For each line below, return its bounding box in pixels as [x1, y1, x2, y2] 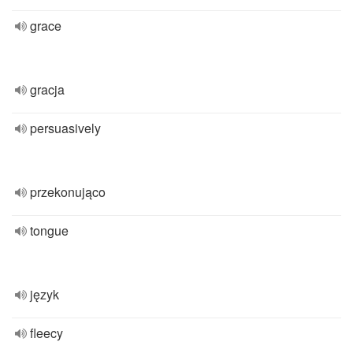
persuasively [30, 119, 101, 137]
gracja [30, 80, 65, 98]
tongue [30, 221, 69, 240]
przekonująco [30, 183, 106, 201]
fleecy [30, 324, 63, 342]
